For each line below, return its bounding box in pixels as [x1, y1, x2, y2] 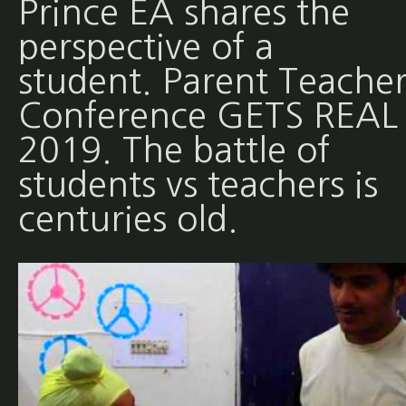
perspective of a [17, 29, 274, 65]
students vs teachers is [17, 167, 378, 203]
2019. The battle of [17, 132, 330, 169]
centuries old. [17, 201, 238, 237]
